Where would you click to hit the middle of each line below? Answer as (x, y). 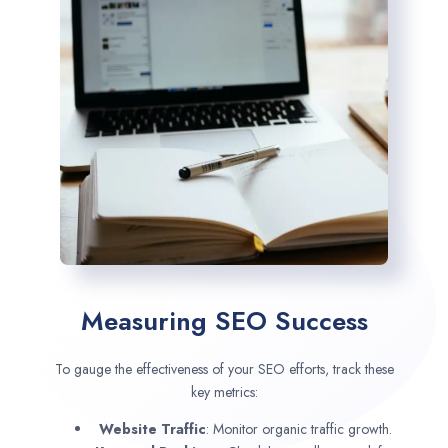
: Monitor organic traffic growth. (298, 428)
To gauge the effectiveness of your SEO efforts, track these (224, 368)
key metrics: (224, 391)
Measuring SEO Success (224, 320)
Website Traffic (152, 428)
